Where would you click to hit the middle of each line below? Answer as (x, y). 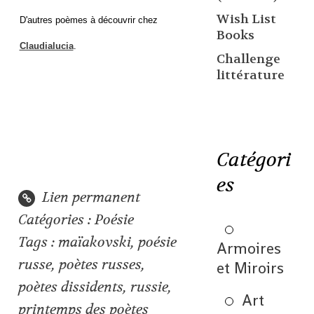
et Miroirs (250, 268)
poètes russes (101, 265)
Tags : (39, 243)
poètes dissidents (71, 287)
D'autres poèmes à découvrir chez (88, 20)
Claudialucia (46, 46)
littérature (250, 75)
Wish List (246, 19)
